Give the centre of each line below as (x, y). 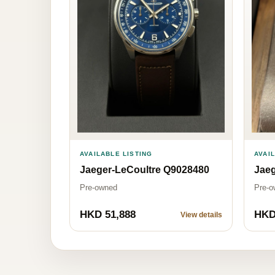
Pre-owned (99, 188)
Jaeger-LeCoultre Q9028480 (145, 170)
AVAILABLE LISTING (116, 154)
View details (201, 215)
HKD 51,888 (108, 215)
